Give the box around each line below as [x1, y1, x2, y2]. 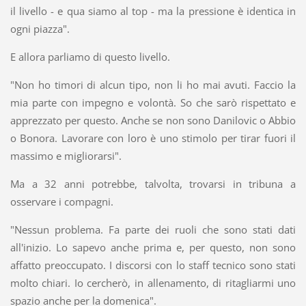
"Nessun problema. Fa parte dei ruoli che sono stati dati [10, 223, 296, 237]
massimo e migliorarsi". [10, 149, 122, 163]
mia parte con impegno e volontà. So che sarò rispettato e [10, 96, 296, 110]
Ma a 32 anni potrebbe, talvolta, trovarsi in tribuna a [10, 177, 296, 191]
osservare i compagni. [10, 195, 113, 209]
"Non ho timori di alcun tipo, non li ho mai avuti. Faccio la [10, 78, 296, 92]
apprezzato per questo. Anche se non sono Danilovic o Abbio [10, 113, 296, 128]
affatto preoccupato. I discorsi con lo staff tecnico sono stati [10, 258, 296, 273]
